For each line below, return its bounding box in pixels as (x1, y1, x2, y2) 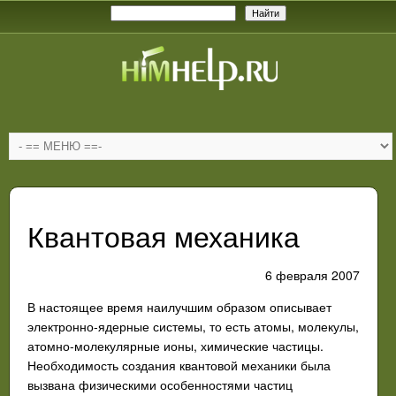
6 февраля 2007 (265, 266, 360, 284)
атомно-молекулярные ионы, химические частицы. (27, 337, 324, 354)
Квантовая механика (27, 215, 300, 255)
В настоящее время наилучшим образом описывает (27, 298, 331, 316)
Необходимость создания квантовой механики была (27, 356, 331, 374)
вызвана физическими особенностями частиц (27, 376, 293, 393)
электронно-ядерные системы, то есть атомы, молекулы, (27, 317, 359, 335)
